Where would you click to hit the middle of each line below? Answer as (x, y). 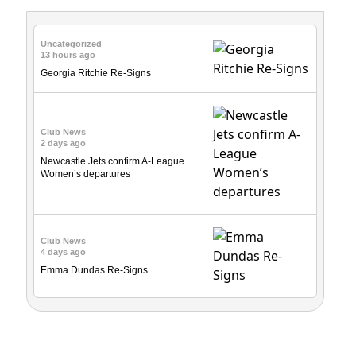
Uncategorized (71, 44)
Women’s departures (85, 174)
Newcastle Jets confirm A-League (112, 161)
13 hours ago (68, 55)
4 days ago (63, 252)
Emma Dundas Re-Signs (94, 270)
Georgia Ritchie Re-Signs (96, 73)
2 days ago (63, 143)
